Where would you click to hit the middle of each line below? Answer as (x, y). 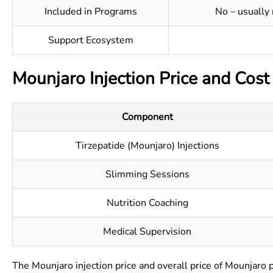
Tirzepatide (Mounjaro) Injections (147, 146)
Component (147, 117)
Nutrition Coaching (147, 203)
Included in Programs (90, 12)
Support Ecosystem (90, 40)
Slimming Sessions (147, 174)
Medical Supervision (147, 232)
